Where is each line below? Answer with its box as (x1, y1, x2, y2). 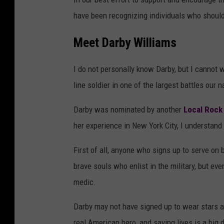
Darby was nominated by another (73, 104, 183, 114)
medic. (73, 176, 96, 187)
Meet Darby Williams (73, 34, 176, 50)
